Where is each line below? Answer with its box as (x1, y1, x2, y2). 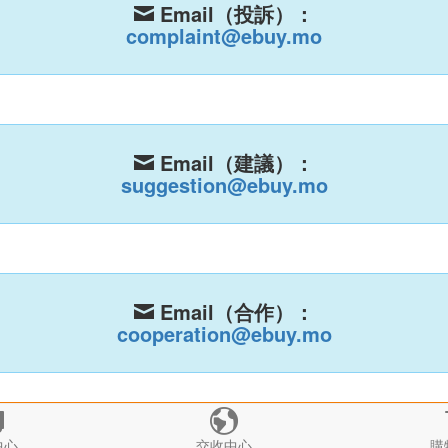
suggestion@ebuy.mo (120, 170, 328, 199)
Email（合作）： (154, 297, 314, 326)
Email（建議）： (154, 148, 314, 177)
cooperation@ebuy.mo (116, 319, 332, 348)
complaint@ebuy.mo (126, 21, 322, 50)
